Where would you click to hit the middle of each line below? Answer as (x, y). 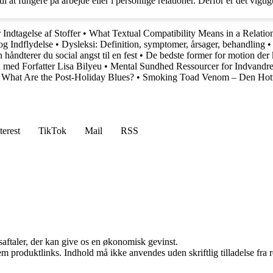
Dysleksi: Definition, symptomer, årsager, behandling (163, 44)
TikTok (52, 131)
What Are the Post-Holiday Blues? (68, 77)
